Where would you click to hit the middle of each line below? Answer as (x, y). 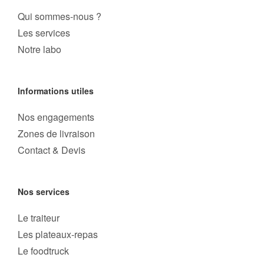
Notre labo (39, 49)
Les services (44, 33)
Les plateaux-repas (58, 234)
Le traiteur (39, 218)
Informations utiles (56, 91)
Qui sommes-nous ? (60, 16)
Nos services (44, 192)
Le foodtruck (43, 251)
